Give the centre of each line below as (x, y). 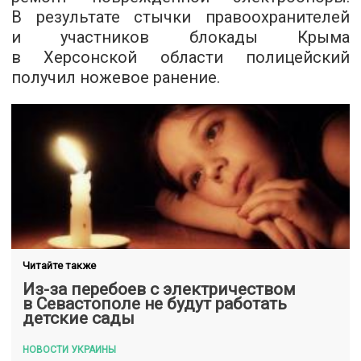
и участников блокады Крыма (180, 37)
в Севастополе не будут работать (155, 303)
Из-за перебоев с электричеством (159, 289)
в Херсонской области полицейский (180, 57)
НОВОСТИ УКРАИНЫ (69, 349)
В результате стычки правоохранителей (180, 17)
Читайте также (59, 265)
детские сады (79, 318)
